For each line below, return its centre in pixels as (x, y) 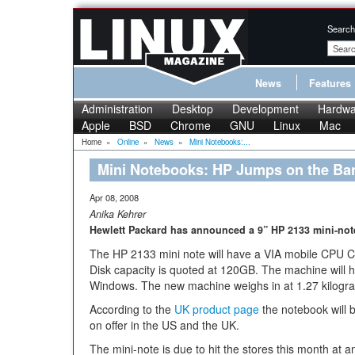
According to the (132, 309)
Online (128, 142)
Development (265, 109)
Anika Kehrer (118, 214)
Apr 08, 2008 (114, 197)
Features (330, 83)
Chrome (191, 125)
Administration (117, 109)
